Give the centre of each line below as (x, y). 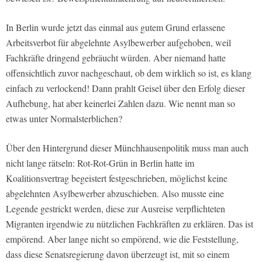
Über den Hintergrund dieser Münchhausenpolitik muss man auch (127, 148)
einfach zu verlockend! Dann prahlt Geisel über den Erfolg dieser (125, 88)
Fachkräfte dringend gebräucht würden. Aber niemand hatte (116, 58)
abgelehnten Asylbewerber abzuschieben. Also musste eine (115, 194)
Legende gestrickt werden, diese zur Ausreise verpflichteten (116, 209)
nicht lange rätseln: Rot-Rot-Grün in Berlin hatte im (100, 163)
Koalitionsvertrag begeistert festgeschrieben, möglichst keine (117, 178)
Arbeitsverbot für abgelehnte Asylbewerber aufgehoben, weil (118, 43)
